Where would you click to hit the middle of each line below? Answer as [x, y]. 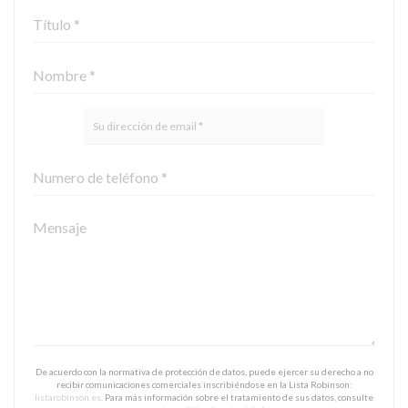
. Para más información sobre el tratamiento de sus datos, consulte [237, 397]
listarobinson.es [68, 397]
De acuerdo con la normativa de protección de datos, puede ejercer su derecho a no [204, 371]
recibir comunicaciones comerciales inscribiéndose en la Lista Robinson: [204, 384]
